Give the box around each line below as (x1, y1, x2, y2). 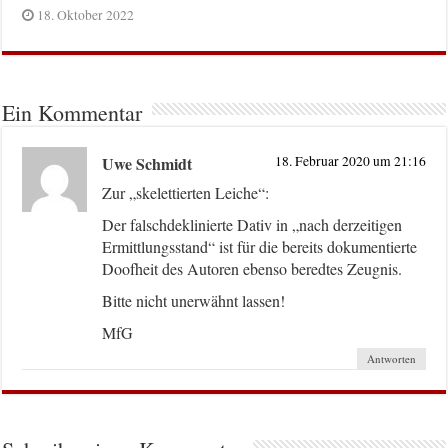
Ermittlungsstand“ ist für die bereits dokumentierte (102, 236, 418, 257)
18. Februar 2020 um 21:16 (274, 152, 426, 170)
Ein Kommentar (2, 98, 143, 127)
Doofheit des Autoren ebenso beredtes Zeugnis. (102, 258, 403, 279)
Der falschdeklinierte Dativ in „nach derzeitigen (102, 214, 403, 235)
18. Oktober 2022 (37, 6, 135, 24)
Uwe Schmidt (102, 152, 193, 175)
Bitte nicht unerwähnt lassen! (102, 290, 286, 311)
